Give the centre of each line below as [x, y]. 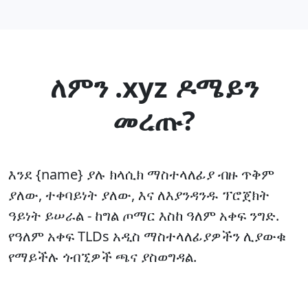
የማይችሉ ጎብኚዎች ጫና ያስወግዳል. [102, 257]
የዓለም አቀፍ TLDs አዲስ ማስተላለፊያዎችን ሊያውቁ [147, 236]
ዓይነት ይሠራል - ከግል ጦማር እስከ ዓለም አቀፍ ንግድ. [144, 216]
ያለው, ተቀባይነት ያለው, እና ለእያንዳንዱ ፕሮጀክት [139, 195]
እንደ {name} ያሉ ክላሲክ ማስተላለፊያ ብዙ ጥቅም [141, 174]
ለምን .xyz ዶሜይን [154, 87]
